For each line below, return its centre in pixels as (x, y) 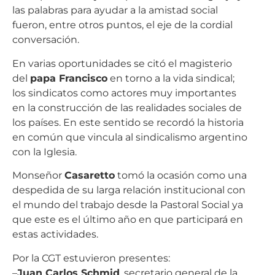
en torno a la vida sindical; (171, 78)
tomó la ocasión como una (181, 176)
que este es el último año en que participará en (128, 220)
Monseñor (38, 176)
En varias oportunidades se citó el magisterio (122, 63)
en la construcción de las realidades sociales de (127, 107)
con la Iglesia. (45, 152)
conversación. (46, 40)
